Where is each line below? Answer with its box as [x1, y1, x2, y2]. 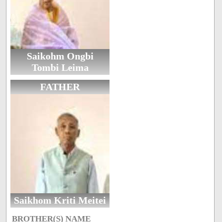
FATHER [40, 81, 80, 93]
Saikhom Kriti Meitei [14, 195, 107, 206]
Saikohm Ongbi [26, 51, 94, 62]
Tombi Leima [31, 62, 89, 73]
